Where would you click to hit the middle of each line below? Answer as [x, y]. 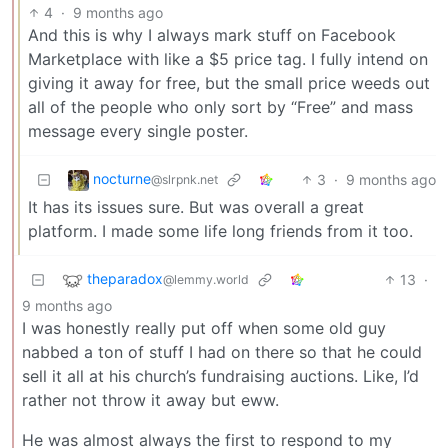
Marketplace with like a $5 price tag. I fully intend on [228, 58]
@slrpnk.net [184, 180]
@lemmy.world [206, 280]
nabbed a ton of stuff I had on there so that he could [222, 351]
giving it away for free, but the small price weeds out [229, 82]
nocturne [122, 179]
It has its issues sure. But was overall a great [196, 206]
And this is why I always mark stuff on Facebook [212, 34]
